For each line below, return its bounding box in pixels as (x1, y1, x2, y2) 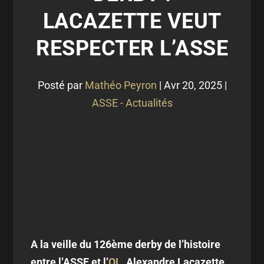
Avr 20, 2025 (163, 79, 222, 91)
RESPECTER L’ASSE (36, 36, 228, 61)
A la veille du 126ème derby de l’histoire (31, 238, 221, 250)
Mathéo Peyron (84, 79, 157, 91)
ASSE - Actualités (91, 97, 173, 109)
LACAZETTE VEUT (42, 9, 222, 34)
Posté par (37, 79, 85, 91)
